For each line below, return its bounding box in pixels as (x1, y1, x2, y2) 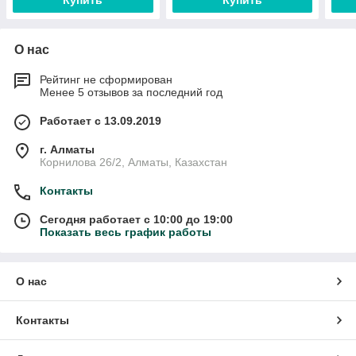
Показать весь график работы (40, 226, 211, 239)
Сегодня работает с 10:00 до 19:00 (40, 213, 233, 226)
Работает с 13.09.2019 (40, 114, 161, 128)
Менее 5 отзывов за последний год (40, 86, 222, 99)
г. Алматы (40, 143, 95, 157)
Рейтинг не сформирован (40, 73, 172, 87)
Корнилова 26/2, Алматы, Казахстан (40, 156, 227, 169)
